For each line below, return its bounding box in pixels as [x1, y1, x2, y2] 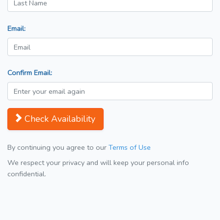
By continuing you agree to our [7, 142, 109, 153]
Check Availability [25, 113, 95, 125]
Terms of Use [109, 142, 151, 153]
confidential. [7, 169, 46, 179]
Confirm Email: [7, 68, 52, 78]
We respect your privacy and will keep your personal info [7, 158, 189, 168]
